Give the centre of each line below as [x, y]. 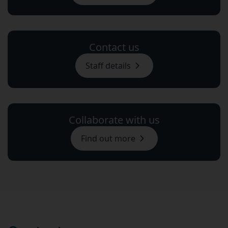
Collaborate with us [114, 120]
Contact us [114, 47]
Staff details [108, 66]
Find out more [108, 138]
